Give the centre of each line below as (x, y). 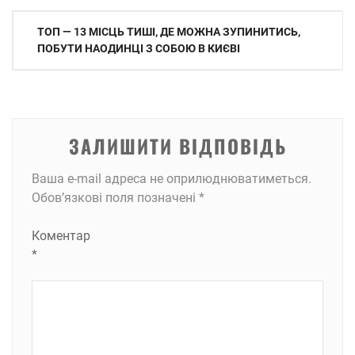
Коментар (61, 236)
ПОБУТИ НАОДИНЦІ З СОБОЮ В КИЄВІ (139, 48)
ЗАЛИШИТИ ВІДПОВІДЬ (177, 146)
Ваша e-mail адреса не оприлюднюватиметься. (172, 179)
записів (41, 52)
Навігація (49, 24)
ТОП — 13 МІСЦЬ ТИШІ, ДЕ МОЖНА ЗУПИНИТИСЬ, (169, 32)
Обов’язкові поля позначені (115, 198)
